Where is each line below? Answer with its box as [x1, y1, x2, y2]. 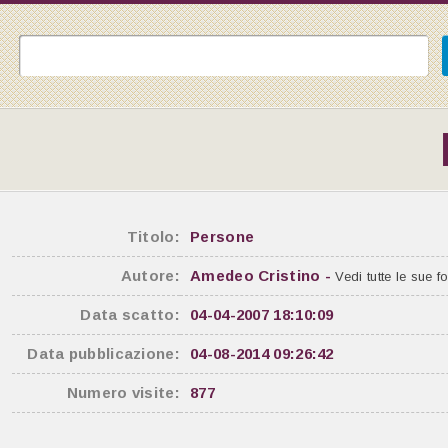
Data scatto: [80, 306, 180, 323]
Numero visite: [66, 384, 180, 401]
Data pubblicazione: [27, 345, 180, 362]
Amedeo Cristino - [190, 267, 336, 284]
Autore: [120, 267, 180, 284]
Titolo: [126, 228, 180, 245]
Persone [190, 228, 255, 245]
